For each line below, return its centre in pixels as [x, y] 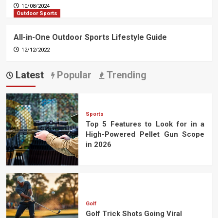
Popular [73, 75]
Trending [125, 75]
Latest [28, 75]
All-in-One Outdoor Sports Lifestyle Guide [90, 37]
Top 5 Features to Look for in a [145, 124]
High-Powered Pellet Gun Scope [145, 135]
